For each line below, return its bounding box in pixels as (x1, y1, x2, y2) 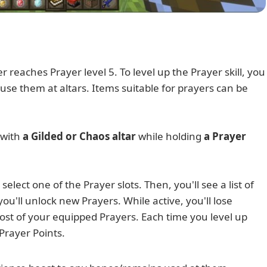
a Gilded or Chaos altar (23, 129, 136, 143)
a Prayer (204, 129, 246, 143)
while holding (136, 129, 204, 143)
